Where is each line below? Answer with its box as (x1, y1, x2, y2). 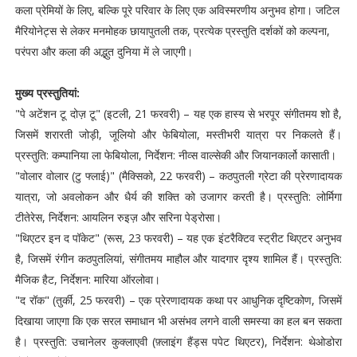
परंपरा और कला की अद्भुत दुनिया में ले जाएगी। (14, 44, 193, 59)
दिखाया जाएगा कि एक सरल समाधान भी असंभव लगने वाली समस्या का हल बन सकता (14, 313, 343, 328)
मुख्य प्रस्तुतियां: (14, 85, 80, 100)
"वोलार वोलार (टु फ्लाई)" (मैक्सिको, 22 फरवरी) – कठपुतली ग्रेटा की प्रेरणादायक (14, 168, 343, 183)
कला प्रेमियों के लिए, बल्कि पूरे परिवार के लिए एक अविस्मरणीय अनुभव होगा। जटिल (14, 2, 339, 18)
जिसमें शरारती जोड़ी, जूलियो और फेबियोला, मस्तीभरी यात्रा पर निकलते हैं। (14, 127, 343, 142)
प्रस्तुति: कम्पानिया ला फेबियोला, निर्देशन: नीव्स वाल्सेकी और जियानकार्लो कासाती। (14, 147, 336, 163)
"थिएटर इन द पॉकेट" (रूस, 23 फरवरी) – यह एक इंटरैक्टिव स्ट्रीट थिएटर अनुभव (14, 230, 343, 245)
